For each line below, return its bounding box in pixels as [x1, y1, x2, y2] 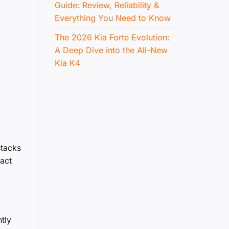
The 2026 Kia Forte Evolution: [55, 32, 170, 43]
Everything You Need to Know [55, 13, 171, 24]
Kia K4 [55, 58, 80, 68]
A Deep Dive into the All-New [55, 45, 168, 56]
